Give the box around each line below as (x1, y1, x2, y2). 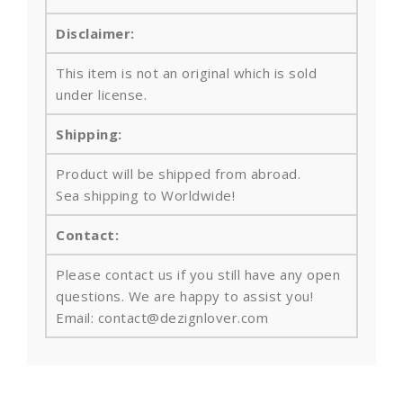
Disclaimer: (56, 24, 135, 43)
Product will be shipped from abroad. (56, 165, 300, 184)
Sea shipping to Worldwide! (56, 186, 235, 205)
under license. (56, 85, 147, 104)
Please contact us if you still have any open (56, 265, 340, 284)
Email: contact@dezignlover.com (56, 309, 268, 327)
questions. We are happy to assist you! (56, 287, 313, 306)
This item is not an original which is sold (56, 64, 317, 83)
